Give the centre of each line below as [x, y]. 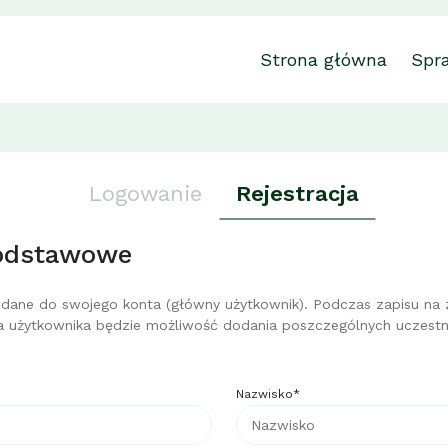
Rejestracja [297, 193]
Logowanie [145, 193]
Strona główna [323, 59]
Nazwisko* [268, 393]
